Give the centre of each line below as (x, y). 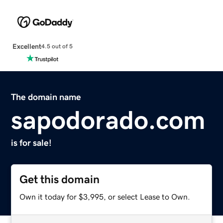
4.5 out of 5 (57, 47)
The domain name (46, 97)
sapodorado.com (109, 120)
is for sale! (32, 143)
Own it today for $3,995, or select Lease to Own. (105, 196)
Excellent (27, 46)
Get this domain (60, 179)
